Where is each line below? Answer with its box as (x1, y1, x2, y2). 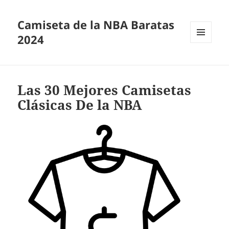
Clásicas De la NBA (17, 96, 143, 114)
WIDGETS (190, 60, 219, 69)
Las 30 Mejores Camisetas (17, 81, 192, 100)
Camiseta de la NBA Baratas (17, 17, 175, 33)
